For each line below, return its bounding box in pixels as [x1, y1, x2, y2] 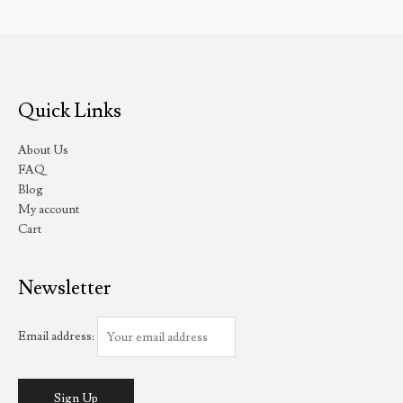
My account [18, 201, 79, 218]
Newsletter [18, 274, 111, 301]
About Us [18, 141, 68, 158]
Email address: [18, 328, 97, 345]
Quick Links [18, 98, 121, 125]
